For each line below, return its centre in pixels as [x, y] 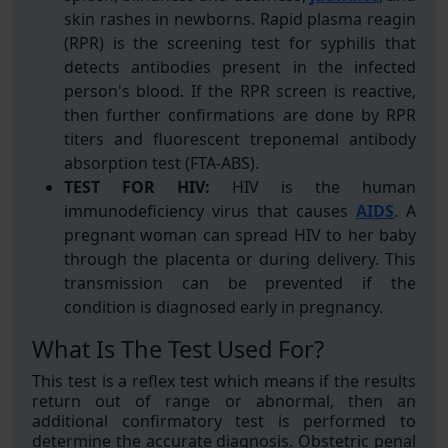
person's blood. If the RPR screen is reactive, [240, 91]
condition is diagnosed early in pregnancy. [223, 307]
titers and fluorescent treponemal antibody [240, 139]
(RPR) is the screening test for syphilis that [240, 43]
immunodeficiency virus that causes [210, 211]
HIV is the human [313, 187]
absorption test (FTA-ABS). [161, 163]
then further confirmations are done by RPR [240, 115]
